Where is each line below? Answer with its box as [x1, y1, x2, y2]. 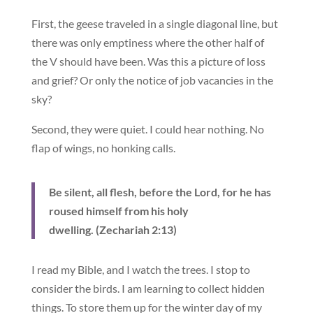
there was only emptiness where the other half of [31, 35, 264, 49]
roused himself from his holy [48, 203, 189, 217]
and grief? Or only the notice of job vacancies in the [31, 73, 273, 87]
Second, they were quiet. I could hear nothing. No [31, 122, 264, 136]
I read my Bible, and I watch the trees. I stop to [31, 262, 250, 276]
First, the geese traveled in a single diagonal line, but [31, 16, 278, 30]
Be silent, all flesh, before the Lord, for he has [48, 184, 271, 198]
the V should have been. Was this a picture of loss [31, 54, 265, 68]
